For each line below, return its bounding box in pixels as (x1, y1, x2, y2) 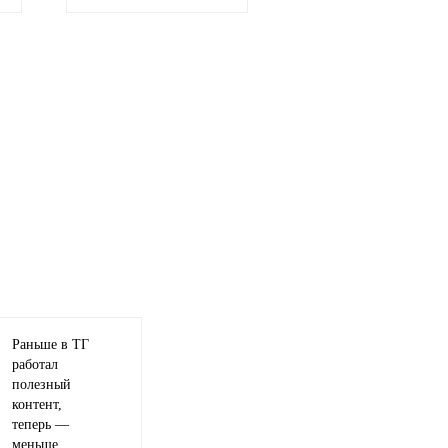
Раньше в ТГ (12, 337, 90, 353)
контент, (12, 397, 63, 413)
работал (12, 357, 59, 373)
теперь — (12, 417, 70, 433)
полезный (12, 377, 72, 393)
